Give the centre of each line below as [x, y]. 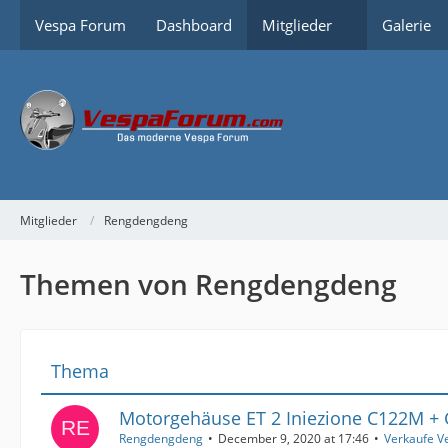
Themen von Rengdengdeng [208, 284]
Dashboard [194, 25]
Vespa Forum [80, 25]
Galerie [406, 25]
